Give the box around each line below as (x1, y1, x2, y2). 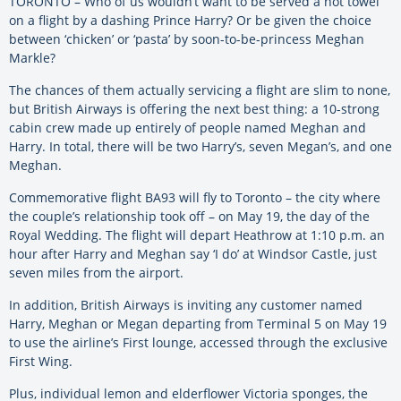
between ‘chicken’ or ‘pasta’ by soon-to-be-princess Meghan (9, 30, 364, 48)
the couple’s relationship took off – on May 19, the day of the (9, 208, 370, 226)
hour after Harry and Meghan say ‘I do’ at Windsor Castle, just (9, 245, 377, 263)
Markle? (9, 49, 55, 67)
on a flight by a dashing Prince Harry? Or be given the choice (9, 12, 371, 30)
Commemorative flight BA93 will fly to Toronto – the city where (9, 189, 380, 207)
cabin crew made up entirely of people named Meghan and (9, 119, 366, 137)
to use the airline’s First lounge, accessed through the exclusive (9, 334, 388, 352)
